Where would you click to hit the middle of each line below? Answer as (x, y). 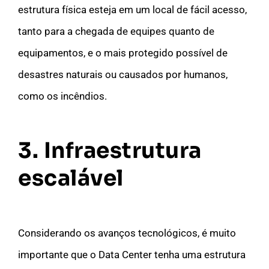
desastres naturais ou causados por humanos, (123, 74)
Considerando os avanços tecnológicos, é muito (127, 233)
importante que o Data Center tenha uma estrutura (132, 254)
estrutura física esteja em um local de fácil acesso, (132, 9)
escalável (71, 178)
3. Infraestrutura (110, 150)
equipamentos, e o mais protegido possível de (123, 53)
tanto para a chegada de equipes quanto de (116, 31)
